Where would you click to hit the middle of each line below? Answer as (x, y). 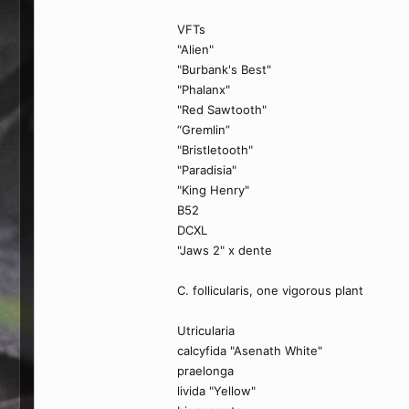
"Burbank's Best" (224, 69)
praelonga (205, 371)
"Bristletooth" (215, 150)
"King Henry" (213, 190)
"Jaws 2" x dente (225, 250)
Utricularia (206, 330)
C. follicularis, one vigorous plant (270, 290)
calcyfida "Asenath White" (250, 351)
